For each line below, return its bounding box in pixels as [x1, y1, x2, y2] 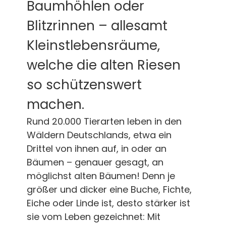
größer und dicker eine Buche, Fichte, [26, 183, 192, 196]
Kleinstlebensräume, [26, 36, 160, 54]
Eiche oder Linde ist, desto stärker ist [26, 196, 190, 209]
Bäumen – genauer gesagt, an [26, 155, 163, 168]
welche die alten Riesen [26, 55, 181, 74]
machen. [26, 95, 84, 114]
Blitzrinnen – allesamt [26, 16, 167, 35]
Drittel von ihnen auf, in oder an [26, 142, 166, 155]
